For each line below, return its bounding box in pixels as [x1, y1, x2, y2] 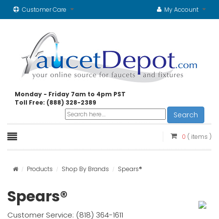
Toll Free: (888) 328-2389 [15, 98, 96, 107]
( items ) [187, 132, 212, 141]
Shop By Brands [62, 165, 109, 174]
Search [174, 110, 198, 120]
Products [27, 165, 53, 174]
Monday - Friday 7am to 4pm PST [15, 90, 126, 98]
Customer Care [22, 5, 66, 14]
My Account [164, 5, 198, 14]
